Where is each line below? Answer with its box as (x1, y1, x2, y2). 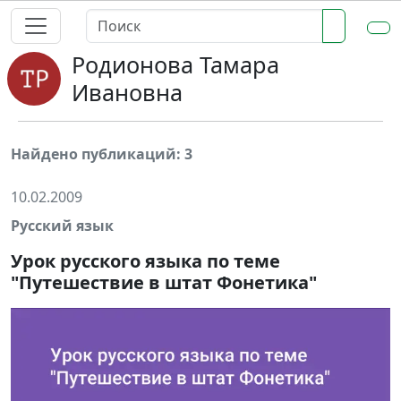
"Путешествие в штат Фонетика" (11, 270, 317, 294)
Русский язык (11, 216, 114, 235)
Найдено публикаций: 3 (11, 144, 192, 164)
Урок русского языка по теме (11, 249, 280, 273)
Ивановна (72, 77, 183, 107)
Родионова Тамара (72, 49, 279, 80)
